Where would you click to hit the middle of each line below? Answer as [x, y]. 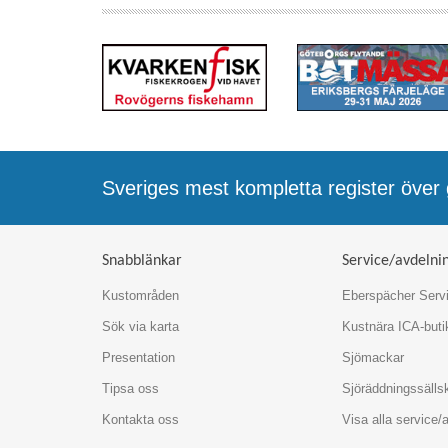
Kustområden [140, 295]
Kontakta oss [140, 419]
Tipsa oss [130, 388]
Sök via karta [140, 326]
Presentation [138, 357]
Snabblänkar [142, 260]
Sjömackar [373, 357]
